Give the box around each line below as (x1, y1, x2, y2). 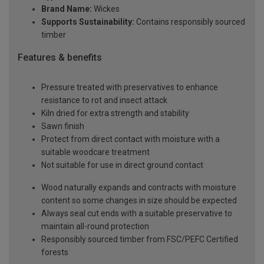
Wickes (92, 4, 120, 14)
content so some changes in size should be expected (41, 196, 237, 206)
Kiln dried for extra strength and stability (41, 108, 189, 118)
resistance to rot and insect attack (41, 95, 167, 105)
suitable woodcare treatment (41, 147, 150, 157)
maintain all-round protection (41, 222, 149, 232)
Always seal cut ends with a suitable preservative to (41, 209, 232, 219)
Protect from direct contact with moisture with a (41, 134, 220, 144)
